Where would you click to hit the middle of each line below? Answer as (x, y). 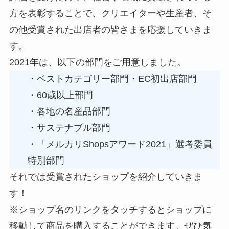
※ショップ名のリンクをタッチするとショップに (110, 210)
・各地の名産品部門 (69, 112)
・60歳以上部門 (60, 95)
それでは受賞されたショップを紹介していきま (106, 177)
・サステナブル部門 (69, 128)
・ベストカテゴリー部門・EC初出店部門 (112, 79)
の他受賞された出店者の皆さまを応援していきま (110, 30)
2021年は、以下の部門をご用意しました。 (97, 63)
